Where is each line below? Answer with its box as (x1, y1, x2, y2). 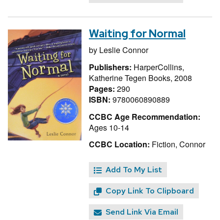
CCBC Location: (89, 138, 150, 150)
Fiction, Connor (150, 138, 205, 150)
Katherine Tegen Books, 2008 (89, 72, 192, 83)
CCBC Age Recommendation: (89, 110, 200, 122)
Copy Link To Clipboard (106, 186, 194, 196)
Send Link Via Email (106, 207, 178, 218)
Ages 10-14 (89, 121, 129, 133)
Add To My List (106, 165, 162, 175)
